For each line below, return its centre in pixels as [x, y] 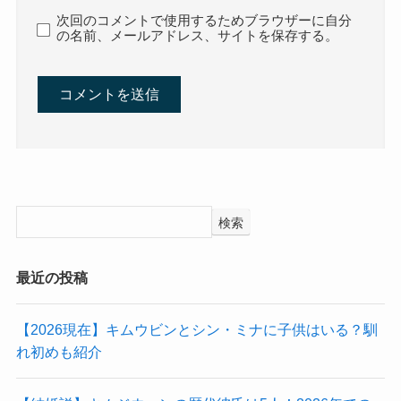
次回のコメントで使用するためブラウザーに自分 [205, 20]
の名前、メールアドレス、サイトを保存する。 [198, 35]
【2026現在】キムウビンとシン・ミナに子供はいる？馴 [196, 330]
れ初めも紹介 [59, 352]
